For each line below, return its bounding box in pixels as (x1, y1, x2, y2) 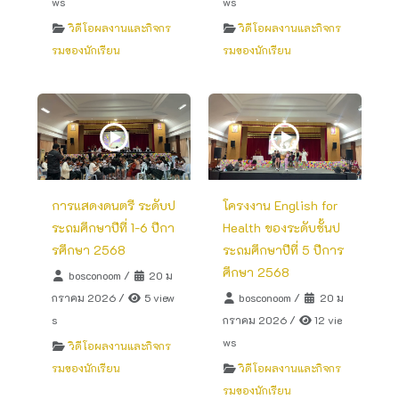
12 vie (312, 312, 343, 327)
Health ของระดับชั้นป (222, 218, 340, 236)
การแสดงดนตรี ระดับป (52, 196, 176, 214)
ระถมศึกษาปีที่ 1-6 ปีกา (52, 218, 175, 236)
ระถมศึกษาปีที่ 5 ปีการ (222, 240, 344, 258)
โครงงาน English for (222, 196, 338, 214)
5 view (141, 289, 175, 305)
